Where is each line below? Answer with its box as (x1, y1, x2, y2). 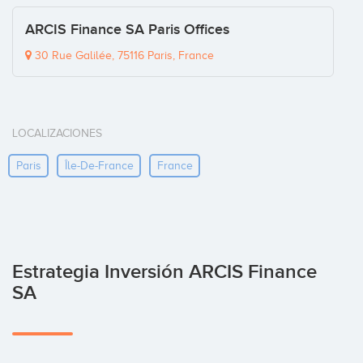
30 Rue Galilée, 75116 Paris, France (32, 49, 214, 62)
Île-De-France (64, 159, 134, 172)
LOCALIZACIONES (12, 127, 102, 140)
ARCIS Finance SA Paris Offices (25, 21, 229, 39)
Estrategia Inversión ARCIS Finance (12, 260, 317, 284)
